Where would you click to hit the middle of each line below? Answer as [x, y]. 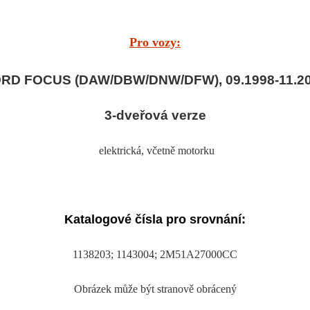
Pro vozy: [155, 42]
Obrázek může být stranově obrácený [155, 289]
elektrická [120, 150]
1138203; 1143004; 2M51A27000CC [155, 254]
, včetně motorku [177, 150]
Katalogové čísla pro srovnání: [155, 219]
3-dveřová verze [155, 115]
